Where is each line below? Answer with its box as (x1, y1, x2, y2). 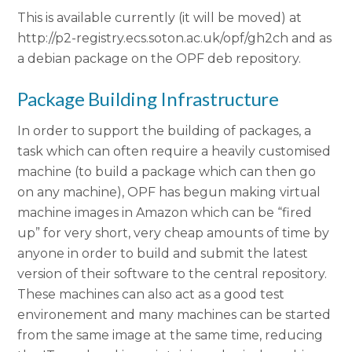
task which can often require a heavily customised (17, 143, 332, 159)
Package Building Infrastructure (17, 86, 279, 110)
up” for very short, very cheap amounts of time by (17, 225, 330, 240)
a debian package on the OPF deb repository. (17, 51, 305, 67)
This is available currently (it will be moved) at (17, 10, 302, 26)
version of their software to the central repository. (17, 266, 328, 281)
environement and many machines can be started (17, 306, 332, 322)
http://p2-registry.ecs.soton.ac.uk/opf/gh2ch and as (17, 31, 332, 46)
